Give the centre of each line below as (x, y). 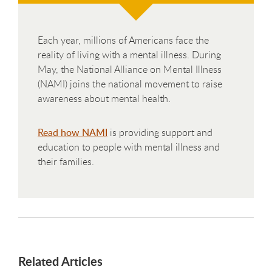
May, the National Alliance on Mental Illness (130, 69)
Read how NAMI (73, 132)
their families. (66, 161)
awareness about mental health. (104, 98)
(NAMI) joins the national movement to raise (130, 83)
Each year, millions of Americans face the (123, 40)
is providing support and (160, 132)
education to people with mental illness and (129, 147)
